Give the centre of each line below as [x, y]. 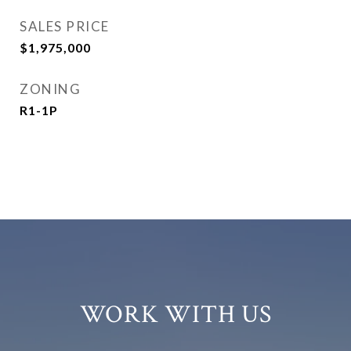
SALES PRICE [65, 27]
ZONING [50, 89]
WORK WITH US [175, 315]
